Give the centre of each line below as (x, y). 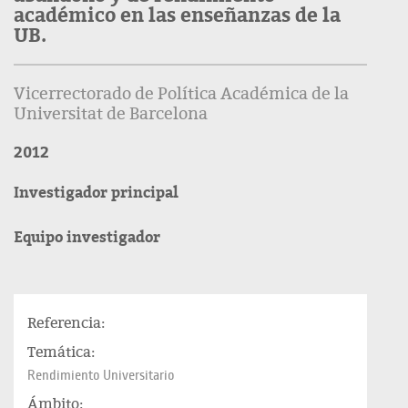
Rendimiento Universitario (101, 376)
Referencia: (66, 324)
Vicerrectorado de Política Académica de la (181, 94)
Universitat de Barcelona (111, 114)
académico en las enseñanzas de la (177, 16)
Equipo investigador (87, 238)
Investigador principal (96, 194)
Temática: (61, 353)
